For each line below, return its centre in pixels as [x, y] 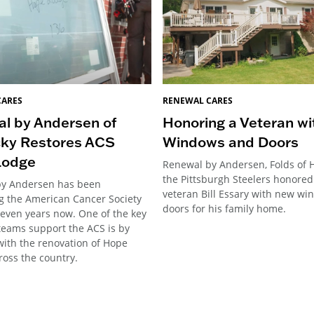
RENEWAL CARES [198, 101]
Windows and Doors [231, 142]
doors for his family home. [224, 209]
